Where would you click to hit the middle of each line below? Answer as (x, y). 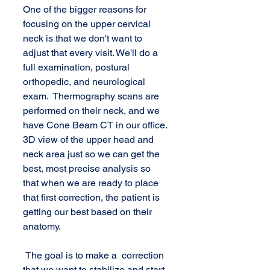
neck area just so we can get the (93, 154)
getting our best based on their (89, 212)
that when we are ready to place (92, 183)
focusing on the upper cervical (88, 24)
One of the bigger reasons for (86, 9)
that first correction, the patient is (93, 197)
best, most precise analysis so (88, 168)
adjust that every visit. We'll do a (92, 53)
